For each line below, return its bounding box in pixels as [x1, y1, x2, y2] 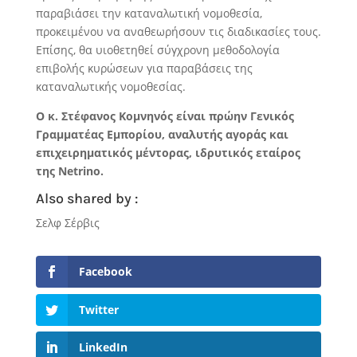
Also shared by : [35, 190, 138, 208]
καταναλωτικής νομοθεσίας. [35, 79, 186, 95]
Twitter [78, 301, 119, 317]
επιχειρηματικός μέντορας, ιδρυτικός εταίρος [35, 145, 300, 161]
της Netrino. [35, 163, 104, 179]
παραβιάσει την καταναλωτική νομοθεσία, [35, 6, 262, 22]
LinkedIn [78, 339, 127, 355]
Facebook [78, 264, 132, 280]
